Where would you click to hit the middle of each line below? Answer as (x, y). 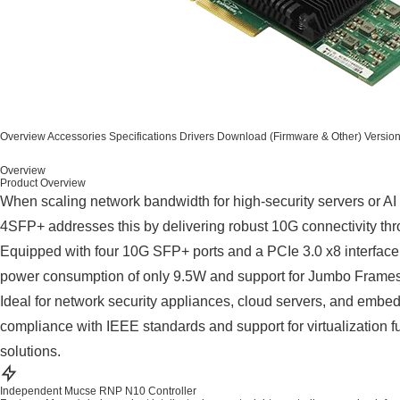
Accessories (77, 137)
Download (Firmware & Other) (289, 137)
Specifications (143, 137)
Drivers (197, 137)
